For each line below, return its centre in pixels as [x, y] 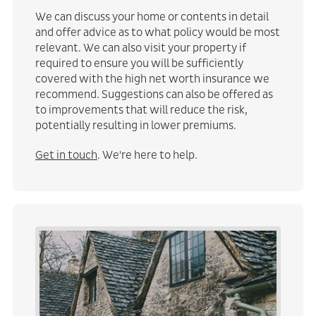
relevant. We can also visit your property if [140, 47]
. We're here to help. [147, 154]
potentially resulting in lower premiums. [135, 125]
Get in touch [66, 154]
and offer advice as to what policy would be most [157, 32]
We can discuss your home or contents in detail [152, 16]
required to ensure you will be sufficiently [139, 63]
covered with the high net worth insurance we [152, 78]
